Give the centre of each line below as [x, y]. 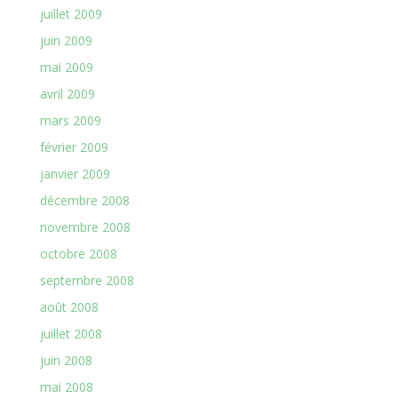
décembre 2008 [84, 200]
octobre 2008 [78, 254]
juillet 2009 [71, 14]
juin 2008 [66, 360]
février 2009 [74, 147]
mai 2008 [66, 387]
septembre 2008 [87, 280]
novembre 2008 [85, 227]
